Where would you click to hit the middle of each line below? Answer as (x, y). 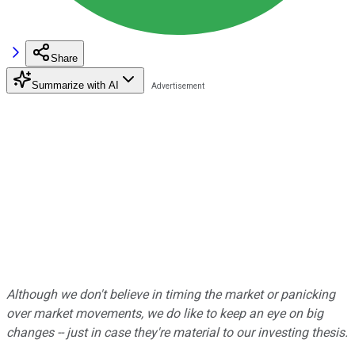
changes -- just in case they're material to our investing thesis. (177, 332)
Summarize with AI (75, 85)
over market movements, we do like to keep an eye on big (165, 313)
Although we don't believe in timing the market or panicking (171, 294)
